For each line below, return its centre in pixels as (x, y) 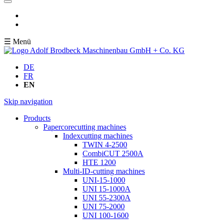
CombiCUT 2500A (113, 153)
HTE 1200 (99, 162)
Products (37, 118)
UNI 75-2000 (104, 206)
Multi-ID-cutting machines (104, 171)
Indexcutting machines (98, 136)
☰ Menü (17, 41)
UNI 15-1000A (107, 189)
